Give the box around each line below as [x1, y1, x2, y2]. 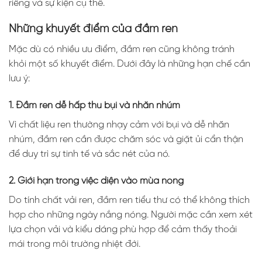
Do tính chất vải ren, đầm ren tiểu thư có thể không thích [9, 195, 250, 205]
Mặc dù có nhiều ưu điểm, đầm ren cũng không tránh [9, 44, 235, 54]
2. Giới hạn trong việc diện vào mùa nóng [9, 175, 184, 186]
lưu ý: [9, 73, 30, 84]
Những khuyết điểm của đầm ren [9, 23, 178, 36]
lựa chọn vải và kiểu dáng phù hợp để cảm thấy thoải [9, 224, 237, 235]
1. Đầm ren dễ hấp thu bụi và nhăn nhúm [9, 100, 180, 111]
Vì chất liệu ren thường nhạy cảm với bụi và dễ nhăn [9, 119, 229, 130]
